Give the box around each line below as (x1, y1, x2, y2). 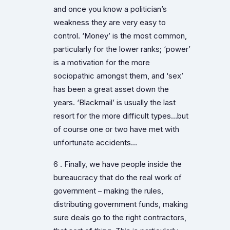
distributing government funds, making (53, 199, 188, 209)
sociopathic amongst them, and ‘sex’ (53, 71, 183, 81)
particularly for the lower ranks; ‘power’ (53, 44, 190, 54)
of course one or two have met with (53, 124, 179, 134)
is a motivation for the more (53, 57, 150, 67)
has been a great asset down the (53, 84, 169, 94)
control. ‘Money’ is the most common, (53, 31, 187, 41)
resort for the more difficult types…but (53, 111, 188, 121)
